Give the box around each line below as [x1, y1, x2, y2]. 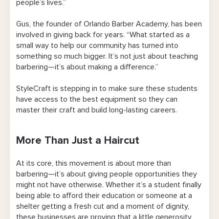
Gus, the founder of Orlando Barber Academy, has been [16, 20, 202, 28]
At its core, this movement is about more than [16, 159, 171, 168]
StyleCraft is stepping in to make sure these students [16, 85, 197, 93]
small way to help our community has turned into [16, 42, 178, 50]
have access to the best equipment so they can [16, 95, 177, 104]
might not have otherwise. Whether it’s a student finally [16, 181, 201, 189]
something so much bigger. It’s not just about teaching [16, 52, 198, 61]
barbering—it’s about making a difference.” [16, 63, 158, 71]
